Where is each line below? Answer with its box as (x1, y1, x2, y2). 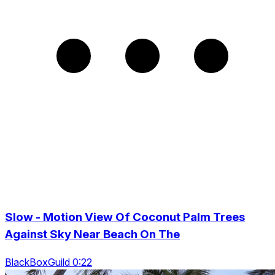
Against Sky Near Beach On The (5, 227, 180, 242)
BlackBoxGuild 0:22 (5, 255, 92, 268)
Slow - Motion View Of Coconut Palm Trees (5, 210, 245, 225)
